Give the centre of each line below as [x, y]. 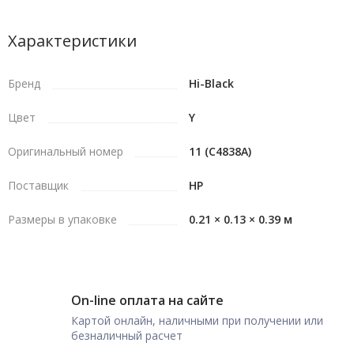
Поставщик [38, 185]
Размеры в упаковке [62, 219]
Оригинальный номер [66, 151]
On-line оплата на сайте [147, 300]
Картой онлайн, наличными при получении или [197, 320]
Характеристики [72, 41]
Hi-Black [211, 83]
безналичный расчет [127, 335]
